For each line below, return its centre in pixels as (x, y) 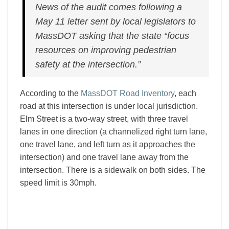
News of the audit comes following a (109, 7)
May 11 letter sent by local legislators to (116, 21)
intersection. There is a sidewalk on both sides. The (113, 170)
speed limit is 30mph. (58, 183)
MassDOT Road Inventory (128, 93)
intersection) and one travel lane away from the (104, 157)
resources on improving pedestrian (106, 50)
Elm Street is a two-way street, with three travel (104, 119)
